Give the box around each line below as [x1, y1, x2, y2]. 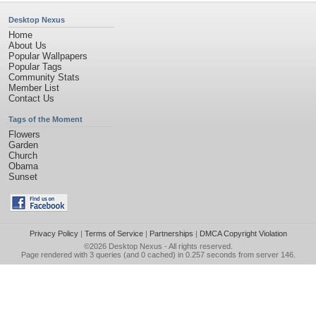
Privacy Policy [29, 229, 78, 238]
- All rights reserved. [162, 242, 233, 250]
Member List [8, 83, 59, 93]
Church [8, 150, 37, 161]
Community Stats [8, 72, 80, 83]
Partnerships [149, 229, 193, 238]
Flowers [8, 129, 40, 140]
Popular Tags [8, 61, 62, 72]
